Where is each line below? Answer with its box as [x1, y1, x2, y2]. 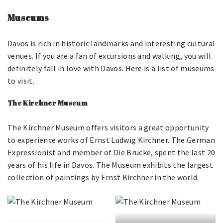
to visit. [7, 76, 34, 86]
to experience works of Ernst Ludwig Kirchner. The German [7, 135, 215, 145]
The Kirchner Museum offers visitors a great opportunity [7, 122, 209, 132]
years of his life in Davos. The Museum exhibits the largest [7, 160, 213, 170]
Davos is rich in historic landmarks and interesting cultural [7, 38, 216, 48]
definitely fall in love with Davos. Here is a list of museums [7, 63, 215, 73]
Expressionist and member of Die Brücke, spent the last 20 [7, 147, 216, 157]
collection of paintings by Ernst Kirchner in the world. [7, 172, 199, 182]
